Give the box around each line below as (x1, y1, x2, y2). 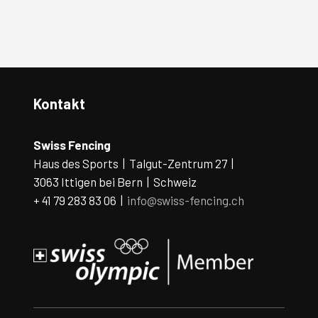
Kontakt (33, 95, 85, 112)
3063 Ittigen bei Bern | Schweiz (33, 174, 197, 189)
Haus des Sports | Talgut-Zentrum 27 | (33, 155, 236, 170)
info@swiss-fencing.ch (126, 192, 244, 207)
